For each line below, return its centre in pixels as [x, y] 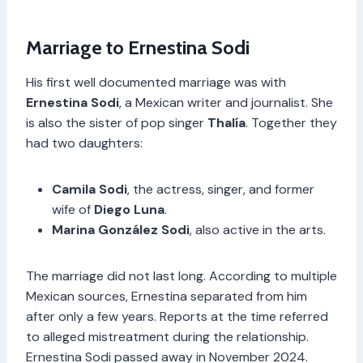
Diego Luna [129, 209]
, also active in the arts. [258, 229]
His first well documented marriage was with [156, 82]
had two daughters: [84, 143]
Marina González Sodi [121, 229]
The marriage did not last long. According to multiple [181, 275]
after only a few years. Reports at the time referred [177, 316]
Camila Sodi [90, 189]
